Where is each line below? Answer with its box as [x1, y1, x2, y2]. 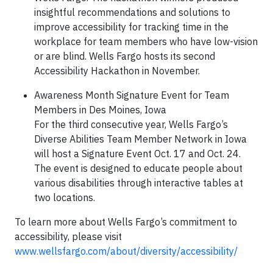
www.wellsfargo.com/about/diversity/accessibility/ [15, 244, 238, 257]
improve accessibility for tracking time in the [34, 20, 229, 33]
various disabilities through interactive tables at [34, 176, 243, 189]
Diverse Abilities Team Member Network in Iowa [34, 132, 247, 145]
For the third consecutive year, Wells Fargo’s [34, 118, 228, 130]
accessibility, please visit [15, 230, 122, 243]
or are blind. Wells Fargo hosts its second [34, 49, 215, 62]
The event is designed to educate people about [34, 161, 243, 174]
